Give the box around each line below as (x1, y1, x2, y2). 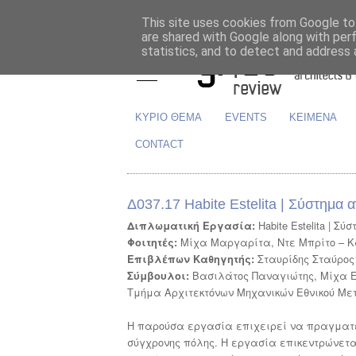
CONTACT (134, 137, 184, 150)
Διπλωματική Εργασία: (127, 218, 255, 233)
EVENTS (224, 110, 267, 123)
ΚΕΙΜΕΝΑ (289, 110, 338, 123)
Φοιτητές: (127, 234, 177, 250)
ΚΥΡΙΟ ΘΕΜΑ (134, 110, 202, 123)
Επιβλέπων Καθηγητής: (127, 251, 254, 266)
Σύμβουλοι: (127, 268, 189, 283)
